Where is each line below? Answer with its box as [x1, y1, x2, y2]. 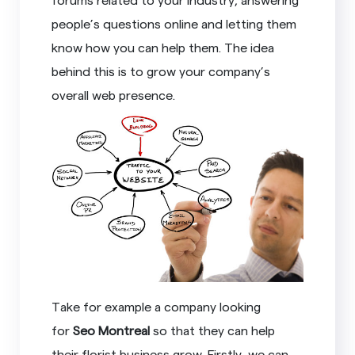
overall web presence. [52, 86, 176, 102]
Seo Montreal [73, 323, 151, 338]
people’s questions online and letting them [52, 15, 297, 31]
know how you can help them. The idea [52, 39, 275, 55]
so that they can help [150, 323, 276, 338]
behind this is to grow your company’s [52, 63, 271, 78]
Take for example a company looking [52, 299, 261, 315]
